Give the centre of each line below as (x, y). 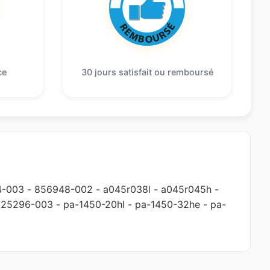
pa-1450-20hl (94, 204)
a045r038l (127, 189)
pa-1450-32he (168, 204)
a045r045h (186, 189)
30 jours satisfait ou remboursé (147, 72)
